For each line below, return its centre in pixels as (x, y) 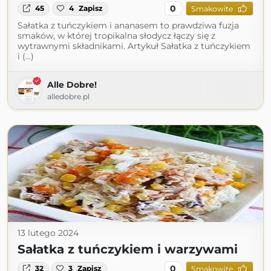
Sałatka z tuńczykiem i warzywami (128, 250)
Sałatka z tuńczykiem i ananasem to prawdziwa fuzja (128, 26)
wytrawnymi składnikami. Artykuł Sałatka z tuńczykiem (134, 46)
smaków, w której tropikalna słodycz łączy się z (116, 36)
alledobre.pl (68, 97)
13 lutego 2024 (48, 233)
